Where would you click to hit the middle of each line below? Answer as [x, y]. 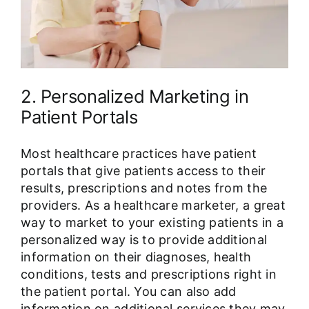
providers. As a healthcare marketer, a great [153, 206]
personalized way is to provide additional [144, 240]
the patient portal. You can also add [128, 292]
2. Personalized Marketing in [134, 96]
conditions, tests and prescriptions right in [148, 275]
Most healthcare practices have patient [139, 154]
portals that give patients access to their [143, 171]
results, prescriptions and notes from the [144, 188]
